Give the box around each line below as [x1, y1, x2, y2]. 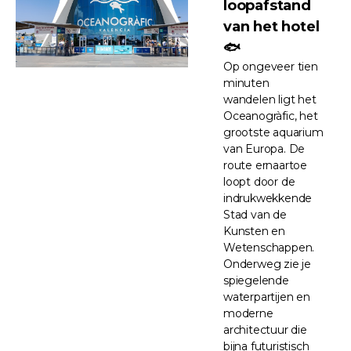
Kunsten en [223, 223, 285, 238]
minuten [223, 75, 270, 90]
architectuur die [223, 322, 307, 337]
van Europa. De [223, 141, 306, 156]
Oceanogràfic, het [223, 108, 318, 123]
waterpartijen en [223, 289, 310, 304]
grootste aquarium [223, 125, 324, 139]
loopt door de [223, 174, 295, 189]
